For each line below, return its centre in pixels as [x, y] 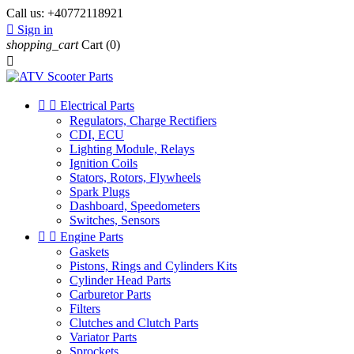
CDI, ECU [97, 135]
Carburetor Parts [110, 294]
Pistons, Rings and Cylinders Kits [153, 266]
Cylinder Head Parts [120, 280]
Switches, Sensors [115, 220]
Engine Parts [92, 237]
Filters [85, 309]
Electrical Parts [97, 105]
